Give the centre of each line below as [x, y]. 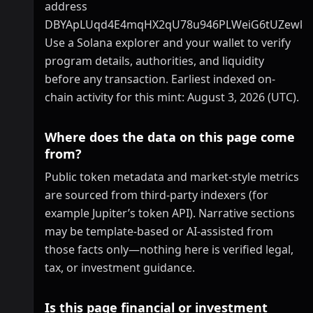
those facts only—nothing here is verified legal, [169, 249]
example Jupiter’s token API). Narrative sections [170, 213]
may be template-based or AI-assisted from [159, 231]
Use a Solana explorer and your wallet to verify [168, 43]
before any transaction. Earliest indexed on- [160, 79]
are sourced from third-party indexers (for [156, 195]
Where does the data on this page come [170, 137]
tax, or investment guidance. [120, 268]
